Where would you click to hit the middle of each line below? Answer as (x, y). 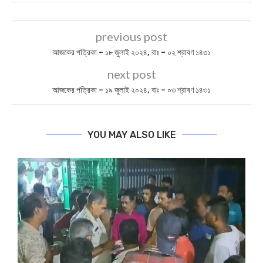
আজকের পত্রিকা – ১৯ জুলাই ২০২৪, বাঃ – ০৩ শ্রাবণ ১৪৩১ (131, 90)
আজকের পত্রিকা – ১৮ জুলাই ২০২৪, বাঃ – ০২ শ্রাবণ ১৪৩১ (131, 52)
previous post (131, 36)
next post (131, 74)
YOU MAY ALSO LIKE (131, 134)
